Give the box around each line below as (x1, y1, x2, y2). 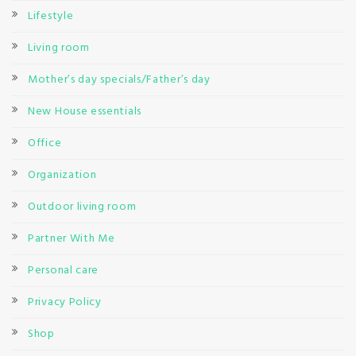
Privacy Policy (28, 292, 102, 311)
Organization (28, 165, 97, 184)
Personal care (28, 261, 99, 280)
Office (28, 133, 62, 153)
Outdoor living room (28, 197, 137, 216)
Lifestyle (28, 6, 74, 25)
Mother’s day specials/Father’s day (28, 70, 211, 89)
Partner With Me (28, 229, 115, 248)
